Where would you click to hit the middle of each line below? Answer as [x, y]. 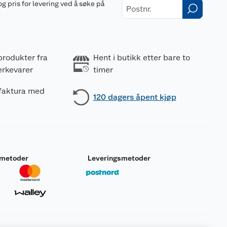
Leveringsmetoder [119, 158]
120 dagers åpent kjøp [135, 97]
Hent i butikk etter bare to [141, 58]
